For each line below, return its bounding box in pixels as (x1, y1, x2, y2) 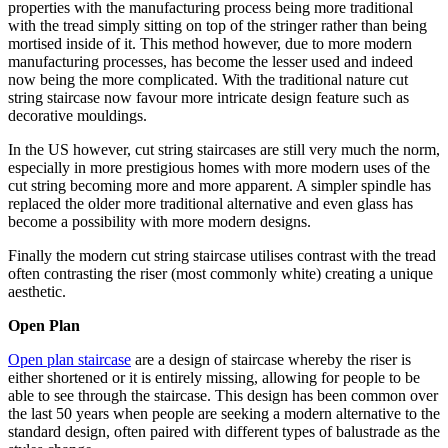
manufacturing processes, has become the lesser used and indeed (8, 52, 413, 70)
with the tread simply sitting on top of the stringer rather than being (8, 16, 427, 34)
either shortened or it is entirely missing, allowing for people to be (8, 368, 420, 386)
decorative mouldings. (8, 106, 147, 124)
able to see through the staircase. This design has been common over (8, 386, 438, 404)
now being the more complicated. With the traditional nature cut (8, 70, 408, 88)
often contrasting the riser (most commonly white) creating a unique (8, 264, 433, 282)
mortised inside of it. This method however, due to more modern (8, 34, 412, 52)
